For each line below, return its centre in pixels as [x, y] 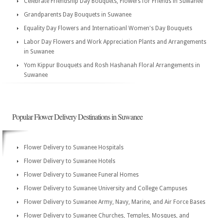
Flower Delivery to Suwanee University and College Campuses [106, 188]
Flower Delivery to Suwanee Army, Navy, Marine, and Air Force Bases [115, 202]
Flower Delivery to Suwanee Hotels [70, 161]
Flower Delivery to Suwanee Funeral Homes [81, 175]
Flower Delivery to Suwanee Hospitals [74, 147]
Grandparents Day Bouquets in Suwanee [78, 15]
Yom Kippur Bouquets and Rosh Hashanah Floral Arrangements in [112, 65]
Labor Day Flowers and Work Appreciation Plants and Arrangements [115, 42]
